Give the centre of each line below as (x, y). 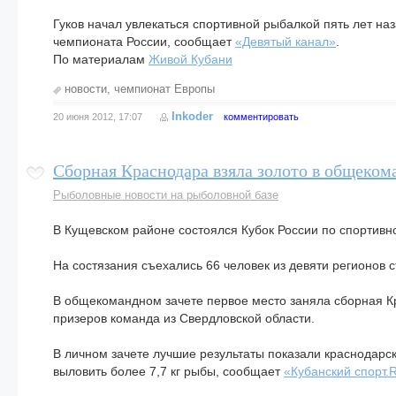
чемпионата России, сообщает (144, 42)
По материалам (101, 59)
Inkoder (192, 116)
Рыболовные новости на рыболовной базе (166, 195)
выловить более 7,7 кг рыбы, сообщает (168, 371)
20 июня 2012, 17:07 (98, 117)
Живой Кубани (190, 59)
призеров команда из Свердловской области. (184, 318)
